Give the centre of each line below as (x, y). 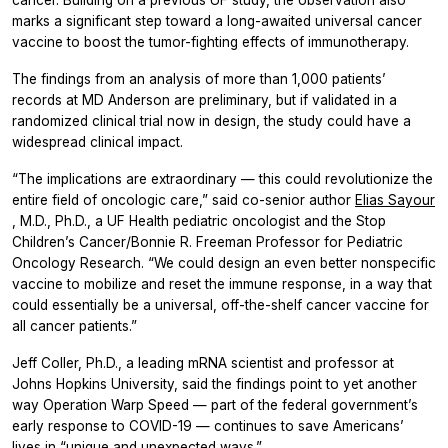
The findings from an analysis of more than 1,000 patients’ (199, 78)
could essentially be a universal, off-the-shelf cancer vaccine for (220, 304)
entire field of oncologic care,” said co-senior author (183, 199)
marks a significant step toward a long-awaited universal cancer (217, 20)
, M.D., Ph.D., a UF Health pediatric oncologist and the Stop (199, 220)
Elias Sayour (395, 199)
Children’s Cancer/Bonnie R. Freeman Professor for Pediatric (207, 241)
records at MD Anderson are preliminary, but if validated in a (204, 99)
